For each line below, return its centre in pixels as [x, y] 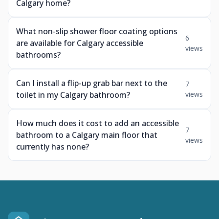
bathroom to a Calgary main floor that [87, 135]
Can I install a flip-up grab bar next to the [92, 83]
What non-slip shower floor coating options [97, 31]
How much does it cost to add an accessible [98, 123]
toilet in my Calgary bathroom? [73, 95]
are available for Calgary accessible [80, 43]
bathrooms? [38, 55]
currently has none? [53, 147]
